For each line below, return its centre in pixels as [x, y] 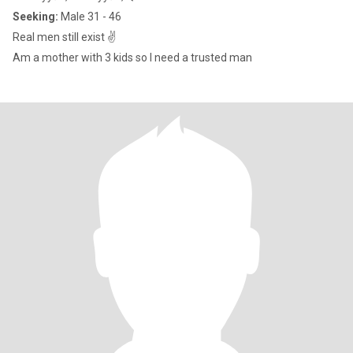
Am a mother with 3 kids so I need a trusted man [132, 58]
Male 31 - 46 [90, 17]
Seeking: [35, 17]
